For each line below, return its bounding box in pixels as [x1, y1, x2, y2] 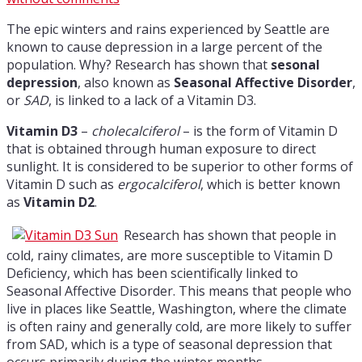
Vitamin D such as [6, 175, 117, 193]
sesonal [271, 55, 320, 74]
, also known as [78, 73, 174, 91]
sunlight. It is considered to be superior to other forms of [6, 157, 353, 175]
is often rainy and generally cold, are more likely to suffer [6, 317, 351, 335]
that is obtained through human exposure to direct [6, 139, 316, 158]
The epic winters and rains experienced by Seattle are [6, 19, 330, 38]
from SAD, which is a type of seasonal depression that [6, 335, 332, 353]
